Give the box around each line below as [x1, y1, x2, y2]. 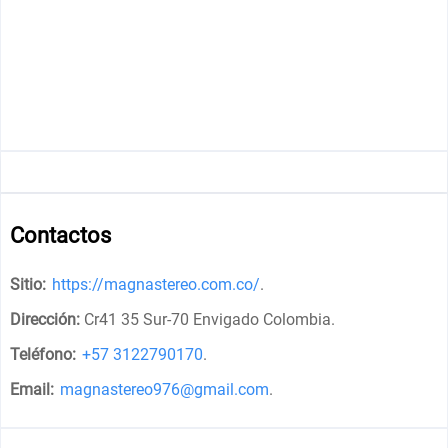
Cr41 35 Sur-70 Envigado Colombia [84, 309, 332, 329]
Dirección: [10, 309, 81, 329]
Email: [10, 379, 55, 399]
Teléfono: [10, 344, 77, 364]
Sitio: [10, 274, 47, 294]
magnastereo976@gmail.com [60, 379, 270, 399]
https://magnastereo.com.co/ [52, 274, 261, 294]
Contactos [10, 222, 112, 248]
